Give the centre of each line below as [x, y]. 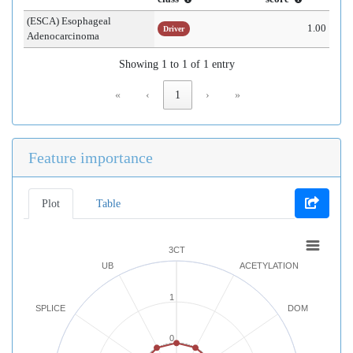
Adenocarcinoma [63, 36]
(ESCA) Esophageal [69, 21]
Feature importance [91, 158]
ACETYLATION [269, 265]
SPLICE [50, 308]
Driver [174, 29]
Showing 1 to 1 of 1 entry [176, 64]
